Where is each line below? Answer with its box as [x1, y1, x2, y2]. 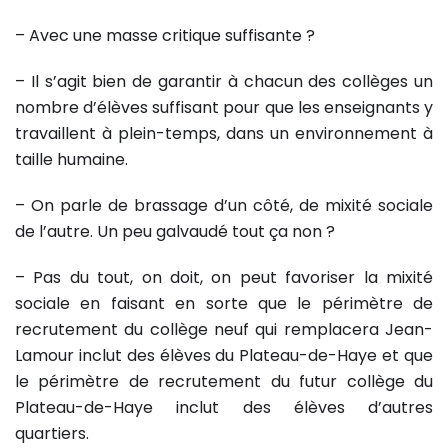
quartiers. [15, 422, 89, 445]
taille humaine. [15, 148, 128, 171]
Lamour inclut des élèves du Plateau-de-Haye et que [15, 344, 433, 367]
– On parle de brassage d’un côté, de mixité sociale [15, 194, 433, 217]
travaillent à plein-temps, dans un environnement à [15, 122, 433, 145]
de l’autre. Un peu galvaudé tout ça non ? [15, 220, 335, 243]
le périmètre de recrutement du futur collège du [15, 370, 433, 393]
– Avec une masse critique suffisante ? [15, 24, 315, 47]
